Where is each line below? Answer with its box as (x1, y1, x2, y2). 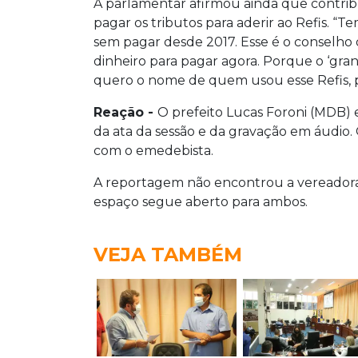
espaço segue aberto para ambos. (93, 194, 308, 210)
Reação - (93, 105, 157, 121)
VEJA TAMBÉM (93, 243, 242, 267)
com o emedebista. (93, 143, 213, 159)
